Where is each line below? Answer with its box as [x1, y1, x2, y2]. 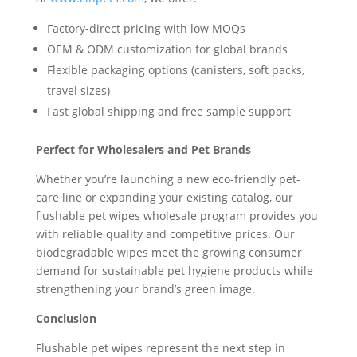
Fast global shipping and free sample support [46, 104, 291, 119]
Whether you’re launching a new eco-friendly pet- [35, 171, 300, 186]
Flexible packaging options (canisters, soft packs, [46, 62, 304, 77]
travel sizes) [46, 83, 110, 98]
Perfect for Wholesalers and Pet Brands [35, 142, 251, 157]
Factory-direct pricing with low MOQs [46, 21, 245, 36]
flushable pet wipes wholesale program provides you [35, 208, 318, 223]
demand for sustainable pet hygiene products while [35, 263, 313, 278]
